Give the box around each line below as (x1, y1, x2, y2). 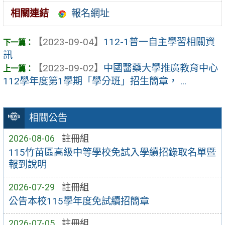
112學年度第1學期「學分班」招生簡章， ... (3, 75, 186, 87)
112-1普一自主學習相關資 (103, 36, 215, 48)
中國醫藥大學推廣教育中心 (103, 62, 218, 74)
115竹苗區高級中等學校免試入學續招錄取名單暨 (8, 147, 216, 159)
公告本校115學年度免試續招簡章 (8, 195, 149, 207)
